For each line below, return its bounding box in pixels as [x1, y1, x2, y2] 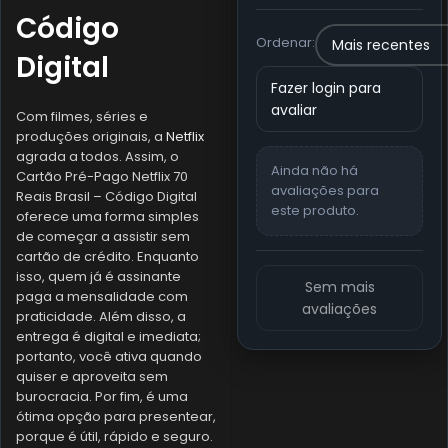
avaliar [271, 100, 318, 121]
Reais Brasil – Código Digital [16, 187, 197, 207]
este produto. [271, 201, 360, 221]
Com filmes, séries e [16, 107, 148, 127]
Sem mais [304, 277, 375, 298]
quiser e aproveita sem [16, 367, 168, 387]
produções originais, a [16, 127, 166, 147]
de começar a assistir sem [16, 227, 190, 247]
